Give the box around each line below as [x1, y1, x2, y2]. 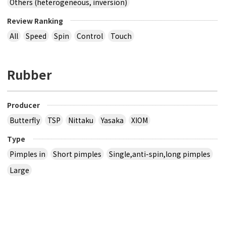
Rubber [7, 66, 52, 84]
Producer [7, 100, 40, 110]
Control [77, 30, 103, 41]
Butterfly [10, 115, 40, 126]
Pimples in [10, 149, 46, 159]
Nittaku [68, 115, 94, 126]
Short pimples [53, 149, 102, 159]
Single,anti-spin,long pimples [109, 149, 211, 159]
